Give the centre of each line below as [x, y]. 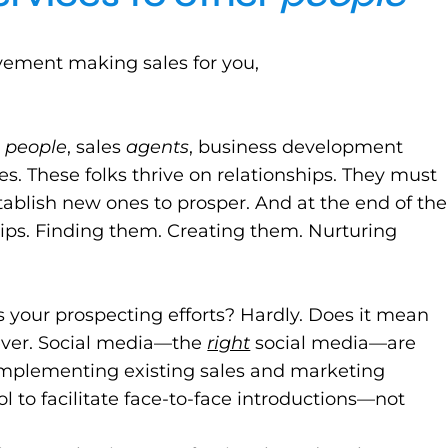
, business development [296, 147]
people [36, 147]
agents [158, 147]
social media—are [333, 343]
